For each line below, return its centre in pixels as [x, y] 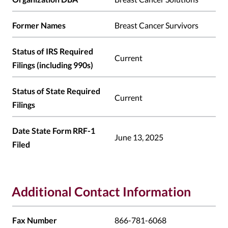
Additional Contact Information [101, 192]
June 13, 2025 [139, 137]
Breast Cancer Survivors [156, 25]
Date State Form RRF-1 [54, 131]
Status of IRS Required [53, 51]
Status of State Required [56, 91]
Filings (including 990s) [53, 65]
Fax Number [35, 220]
